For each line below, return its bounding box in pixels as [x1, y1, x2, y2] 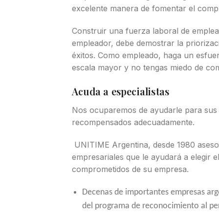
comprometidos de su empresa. [72, 164, 189, 175]
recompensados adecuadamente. [72, 117, 195, 128]
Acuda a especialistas [72, 85, 170, 98]
